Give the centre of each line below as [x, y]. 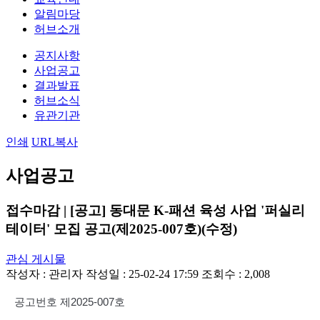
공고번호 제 [42, 302]
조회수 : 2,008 [236, 274]
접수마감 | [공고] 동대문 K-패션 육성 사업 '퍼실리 [155, 210]
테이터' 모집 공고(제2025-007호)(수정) [121, 229]
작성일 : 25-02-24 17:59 [144, 274]
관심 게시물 [36, 259]
